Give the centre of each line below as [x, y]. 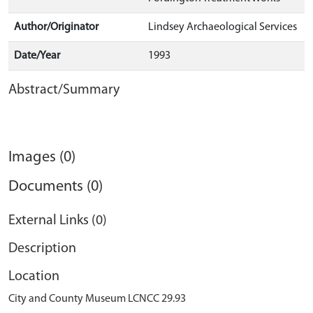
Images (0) [42, 158]
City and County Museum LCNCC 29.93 [97, 299]
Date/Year [37, 56]
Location [34, 277]
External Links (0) [58, 221]
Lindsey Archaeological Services [223, 27]
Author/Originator [56, 27]
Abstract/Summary [64, 90]
